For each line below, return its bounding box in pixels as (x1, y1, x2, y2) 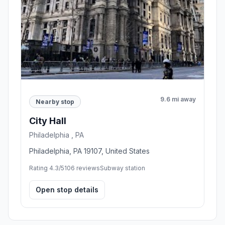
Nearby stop (36, 97, 74, 105)
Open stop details (36, 185, 98, 194)
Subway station (100, 164, 145, 172)
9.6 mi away (160, 95, 196, 103)
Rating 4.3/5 (29, 164, 64, 172)
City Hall (29, 116, 66, 127)
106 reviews (64, 164, 100, 172)
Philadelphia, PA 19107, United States (29, 147, 150, 156)
